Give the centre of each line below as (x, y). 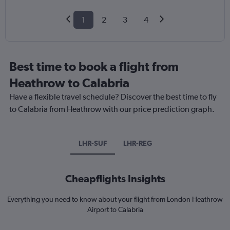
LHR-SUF (92, 143)
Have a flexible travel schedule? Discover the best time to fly (113, 97)
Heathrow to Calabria (69, 83)
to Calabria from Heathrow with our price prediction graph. (112, 109)
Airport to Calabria (115, 210)
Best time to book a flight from (94, 66)
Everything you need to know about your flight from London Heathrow (115, 199)
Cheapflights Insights (115, 179)
